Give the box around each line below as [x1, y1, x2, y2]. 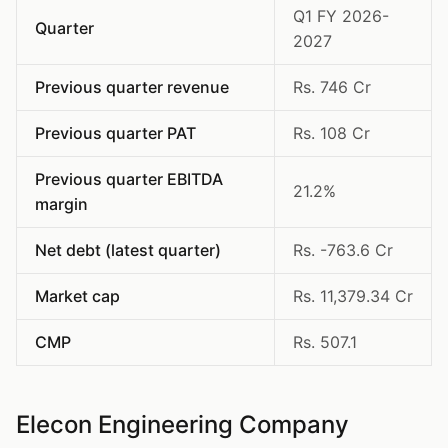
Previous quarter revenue [35, 77, 229, 97]
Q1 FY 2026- [293, 6, 389, 26]
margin [35, 194, 88, 214]
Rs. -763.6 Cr [293, 240, 393, 260]
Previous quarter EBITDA [35, 169, 223, 189]
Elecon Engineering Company [16, 410, 349, 439]
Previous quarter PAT [35, 123, 196, 143]
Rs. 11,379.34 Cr [293, 286, 413, 306]
